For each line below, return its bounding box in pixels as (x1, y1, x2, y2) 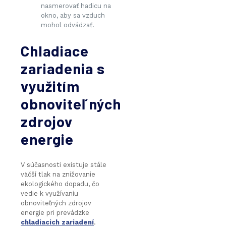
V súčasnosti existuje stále (21, 160, 106, 168)
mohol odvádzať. (41, 21, 94, 29)
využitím (21, 77, 80, 95)
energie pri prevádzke (21, 208, 89, 216)
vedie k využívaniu (21, 189, 78, 197)
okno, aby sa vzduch (41, 11, 105, 19)
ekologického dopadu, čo (21, 180, 99, 188)
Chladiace (21, 41, 89, 60)
